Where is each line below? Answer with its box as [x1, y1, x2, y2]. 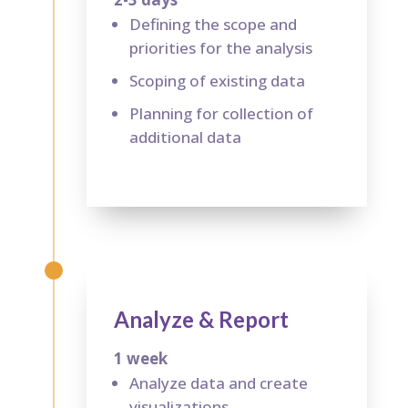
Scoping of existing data [128, 69, 305, 91]
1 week [113, 347, 168, 369]
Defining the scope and [128, 13, 297, 35]
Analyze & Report [113, 305, 289, 332]
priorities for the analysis [128, 36, 312, 58]
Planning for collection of [128, 102, 313, 124]
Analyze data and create [128, 372, 308, 393]
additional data [128, 126, 241, 148]
